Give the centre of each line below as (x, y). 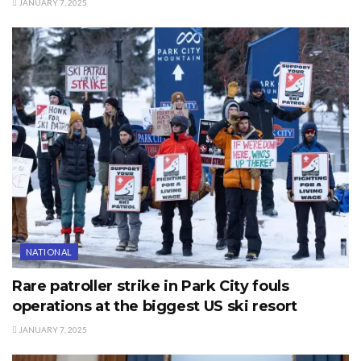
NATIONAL (49, 252)
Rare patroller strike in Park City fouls (151, 286)
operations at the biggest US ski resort (155, 307)
